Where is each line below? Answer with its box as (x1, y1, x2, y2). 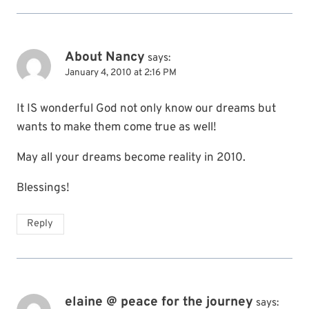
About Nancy (65, 48, 145, 66)
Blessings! (17, 180, 70, 196)
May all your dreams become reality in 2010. (17, 150, 246, 166)
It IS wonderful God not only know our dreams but (17, 101, 276, 117)
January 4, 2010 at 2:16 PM (65, 66, 177, 79)
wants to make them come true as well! (17, 119, 217, 135)
